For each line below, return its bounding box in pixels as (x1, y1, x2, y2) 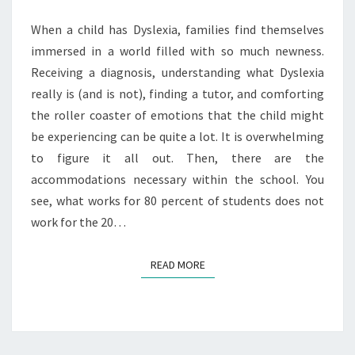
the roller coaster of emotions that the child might (31, 106, 324, 123)
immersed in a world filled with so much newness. (31, 42, 324, 59)
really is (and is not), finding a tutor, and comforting (31, 85, 324, 101)
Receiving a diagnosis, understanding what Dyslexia (31, 63, 324, 80)
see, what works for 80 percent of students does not (31, 192, 324, 208)
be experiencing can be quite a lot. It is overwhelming (31, 128, 324, 144)
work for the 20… (31, 213, 126, 230)
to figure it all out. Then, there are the (31, 149, 324, 166)
